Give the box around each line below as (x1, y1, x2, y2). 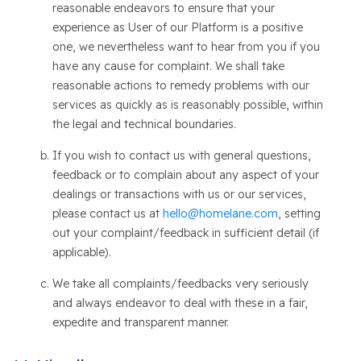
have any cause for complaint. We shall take (52, 59, 284, 73)
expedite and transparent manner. (52, 315, 229, 330)
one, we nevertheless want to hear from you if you (52, 39, 320, 54)
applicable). (52, 245, 111, 259)
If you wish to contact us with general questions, (52, 148, 311, 163)
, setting (277, 206, 321, 221)
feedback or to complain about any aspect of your (52, 168, 319, 182)
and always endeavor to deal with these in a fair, (52, 296, 308, 310)
